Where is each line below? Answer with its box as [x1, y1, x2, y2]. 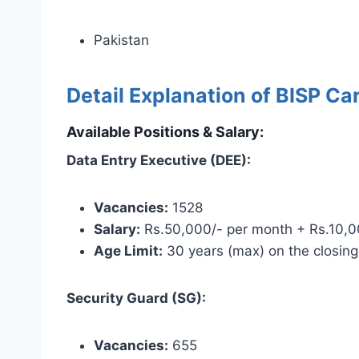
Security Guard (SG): [67, 289, 206, 306]
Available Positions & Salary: [67, 123, 264, 140]
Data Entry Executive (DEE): [67, 151, 251, 168]
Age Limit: [94, 242, 163, 259]
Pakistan [94, 31, 149, 48]
